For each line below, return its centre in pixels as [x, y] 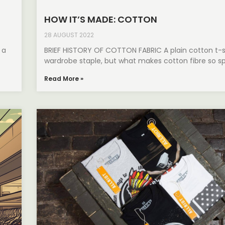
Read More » [64, 79]
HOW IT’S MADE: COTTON [101, 20]
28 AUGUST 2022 [69, 35]
